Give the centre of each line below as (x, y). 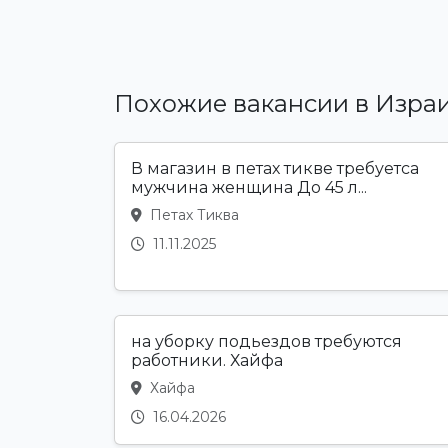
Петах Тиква (192, 215)
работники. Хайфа (207, 361)
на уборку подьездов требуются (266, 342)
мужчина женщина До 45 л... (249, 188)
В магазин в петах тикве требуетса (275, 169)
